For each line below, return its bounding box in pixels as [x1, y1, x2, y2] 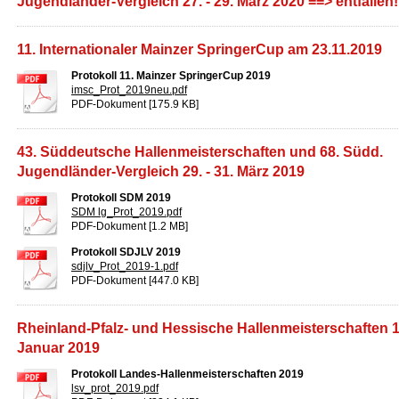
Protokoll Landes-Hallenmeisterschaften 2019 [71, 368, 304, 380]
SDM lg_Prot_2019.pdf [71, 206, 182, 218]
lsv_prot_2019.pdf [71, 382, 159, 395]
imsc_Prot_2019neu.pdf [71, 84, 187, 96]
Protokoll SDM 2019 [71, 191, 171, 204]
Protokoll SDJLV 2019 [71, 246, 181, 258]
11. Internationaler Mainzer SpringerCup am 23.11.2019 [17, 42, 382, 57]
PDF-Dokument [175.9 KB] [71, 98, 199, 110]
